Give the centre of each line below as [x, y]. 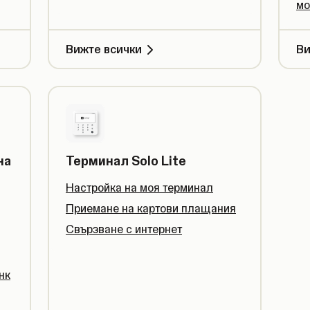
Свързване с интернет [124, 229]
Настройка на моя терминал [139, 188]
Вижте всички [104, 49]
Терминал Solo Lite [126, 161]
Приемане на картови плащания [151, 208]
